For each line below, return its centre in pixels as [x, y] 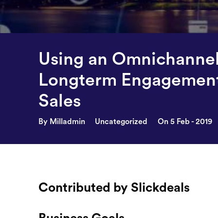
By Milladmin [62, 122]
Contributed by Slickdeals [114, 188]
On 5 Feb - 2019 [185, 122]
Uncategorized [121, 122]
